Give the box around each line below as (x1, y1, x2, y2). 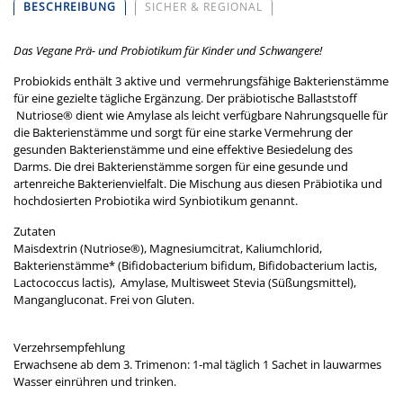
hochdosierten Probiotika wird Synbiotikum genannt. (13, 193, 298, 210)
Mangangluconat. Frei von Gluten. (13, 291, 194, 309)
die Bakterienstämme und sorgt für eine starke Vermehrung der (13, 124, 353, 141)
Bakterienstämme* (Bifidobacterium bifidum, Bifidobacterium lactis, (13, 257, 377, 274)
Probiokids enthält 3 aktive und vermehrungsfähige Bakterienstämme (13, 73, 389, 90)
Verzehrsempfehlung (13, 339, 125, 356)
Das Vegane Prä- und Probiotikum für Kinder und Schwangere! (13, 42, 322, 59)
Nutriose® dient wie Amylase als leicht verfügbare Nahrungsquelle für (13, 107, 388, 124)
